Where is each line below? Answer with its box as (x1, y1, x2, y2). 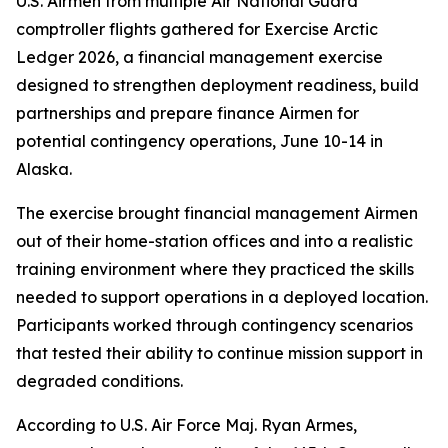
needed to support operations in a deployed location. (16, 287, 428, 307)
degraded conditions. (16, 371, 183, 391)
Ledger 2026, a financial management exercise (16, 47, 383, 67)
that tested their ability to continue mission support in (16, 343, 423, 363)
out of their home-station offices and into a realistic (16, 231, 413, 251)
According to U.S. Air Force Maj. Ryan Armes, (16, 415, 357, 435)
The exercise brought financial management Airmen (16, 203, 418, 223)
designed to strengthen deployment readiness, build (16, 75, 419, 95)
